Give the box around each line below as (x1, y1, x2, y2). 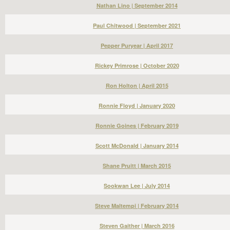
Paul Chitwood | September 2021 (93, 22, 181, 29)
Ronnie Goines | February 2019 (95, 122, 179, 129)
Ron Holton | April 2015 (105, 82, 168, 89)
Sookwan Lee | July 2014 (104, 182, 170, 189)
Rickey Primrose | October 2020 (94, 62, 179, 69)
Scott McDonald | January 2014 (95, 142, 179, 149)
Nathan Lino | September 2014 (96, 2, 178, 9)
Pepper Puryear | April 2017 (101, 42, 173, 49)
